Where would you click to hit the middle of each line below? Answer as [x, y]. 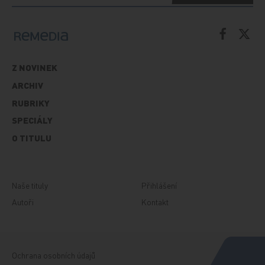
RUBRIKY [31, 103]
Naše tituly [30, 185]
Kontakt [155, 202]
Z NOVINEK [35, 68]
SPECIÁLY [33, 120]
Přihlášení [159, 185]
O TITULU [32, 138]
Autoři [23, 202]
